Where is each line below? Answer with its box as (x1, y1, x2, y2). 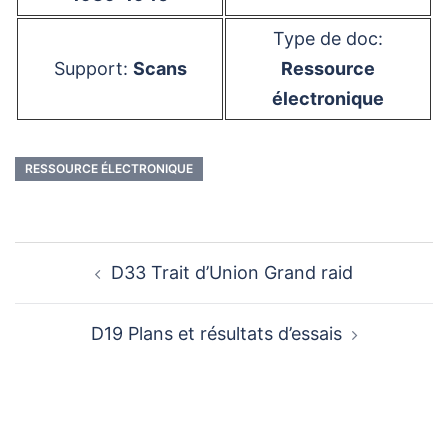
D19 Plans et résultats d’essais (90, 323, 342, 344)
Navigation (14, 240, 140, 269)
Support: (53, 58, 133, 79)
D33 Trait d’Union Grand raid (111, 262, 353, 283)
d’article (14, 268, 107, 297)
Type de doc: (273, 28, 383, 49)
